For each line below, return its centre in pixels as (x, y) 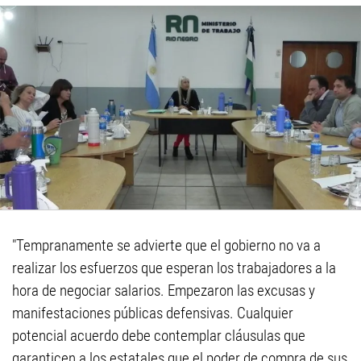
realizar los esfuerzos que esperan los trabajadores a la (174, 268)
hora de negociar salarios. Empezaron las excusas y (164, 291)
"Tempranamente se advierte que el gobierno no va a (166, 246)
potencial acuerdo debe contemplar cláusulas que (159, 336)
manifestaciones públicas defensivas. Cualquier (153, 313)
